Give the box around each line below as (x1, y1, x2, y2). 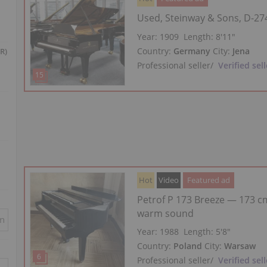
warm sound (137, 207, 194, 221)
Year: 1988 (137, 226, 179, 238)
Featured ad (187, 175, 231, 186)
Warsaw (224, 240, 256, 252)
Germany (173, 45, 211, 57)
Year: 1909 (137, 30, 179, 42)
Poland (173, 240, 203, 252)
